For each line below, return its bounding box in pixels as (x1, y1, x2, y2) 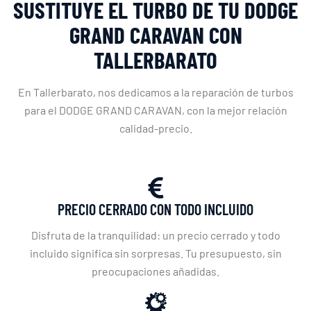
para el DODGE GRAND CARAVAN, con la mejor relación (24, 103, 287, 117)
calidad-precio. (119, 121, 192, 135)
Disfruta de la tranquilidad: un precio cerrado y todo (31, 228, 280, 242)
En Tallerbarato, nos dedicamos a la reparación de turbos (17, 85, 294, 99)
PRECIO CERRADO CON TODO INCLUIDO (58, 199, 253, 218)
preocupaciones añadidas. (92, 264, 219, 278)
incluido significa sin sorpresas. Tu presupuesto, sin (29, 246, 282, 260)
